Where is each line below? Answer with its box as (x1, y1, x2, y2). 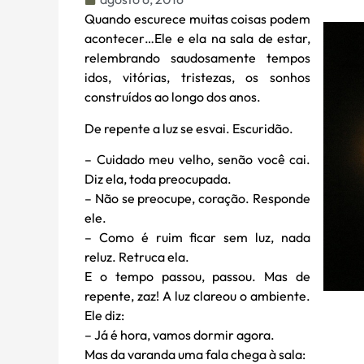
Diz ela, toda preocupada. (84, 170, 232, 187)
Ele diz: (84, 306, 124, 323)
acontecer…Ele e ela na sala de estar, (84, 30, 310, 47)
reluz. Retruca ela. (84, 248, 189, 265)
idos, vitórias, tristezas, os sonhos (84, 69, 310, 86)
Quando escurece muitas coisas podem (84, 11, 310, 28)
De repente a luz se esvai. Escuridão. (84, 119, 293, 136)
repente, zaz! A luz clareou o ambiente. (84, 287, 310, 304)
